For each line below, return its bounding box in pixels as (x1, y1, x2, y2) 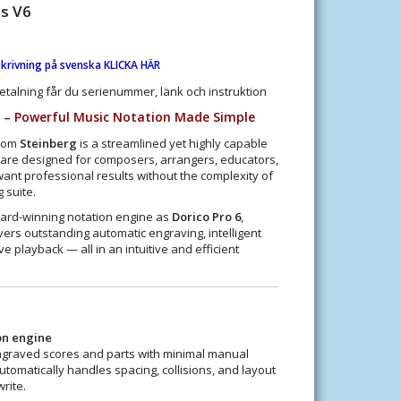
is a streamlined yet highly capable (76, 134, 268, 151)
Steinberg (19, 134, 77, 151)
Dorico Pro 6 (171, 208, 241, 225)
